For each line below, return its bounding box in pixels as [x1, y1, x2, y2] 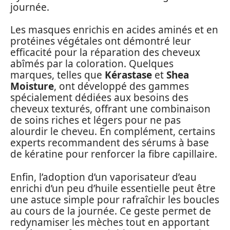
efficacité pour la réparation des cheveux [10, 46, 200, 60]
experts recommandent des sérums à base [10, 136, 209, 150]
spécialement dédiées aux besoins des [10, 91, 188, 105]
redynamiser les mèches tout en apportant [10, 215, 209, 229]
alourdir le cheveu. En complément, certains [10, 125, 215, 139]
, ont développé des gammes [54, 80, 189, 93]
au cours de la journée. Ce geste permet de [10, 204, 211, 218]
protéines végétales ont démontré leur [10, 34, 191, 48]
